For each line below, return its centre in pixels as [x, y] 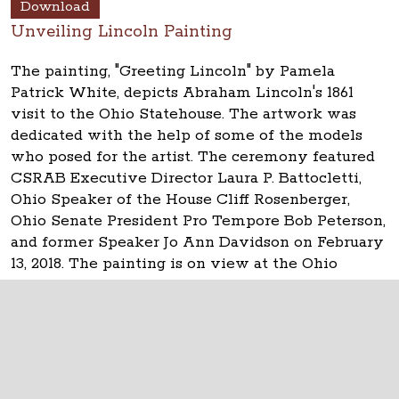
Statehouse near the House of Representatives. [186, 285]
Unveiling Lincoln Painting [122, 32]
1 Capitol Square [192, 365]
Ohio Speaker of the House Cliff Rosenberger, [180, 199]
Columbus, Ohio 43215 [191, 383]
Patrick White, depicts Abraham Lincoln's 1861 [182, 93]
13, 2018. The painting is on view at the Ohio [174, 264]
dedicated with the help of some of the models [187, 135]
